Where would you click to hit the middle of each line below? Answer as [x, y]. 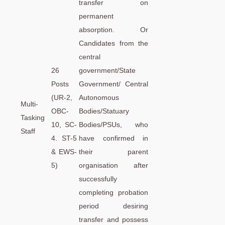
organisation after [114, 165]
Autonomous [99, 97]
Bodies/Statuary [104, 111]
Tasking [33, 117]
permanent [96, 16]
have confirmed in [114, 138]
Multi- [29, 104]
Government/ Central [114, 84]
